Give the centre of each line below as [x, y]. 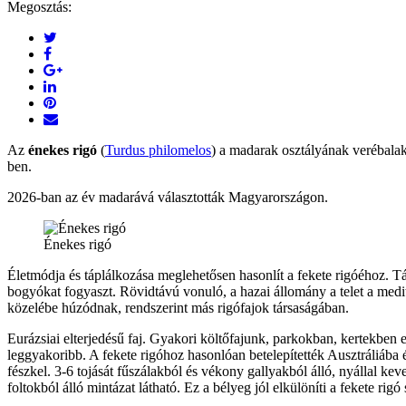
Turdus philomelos [158, 150]
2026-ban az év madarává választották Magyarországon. [168, 197]
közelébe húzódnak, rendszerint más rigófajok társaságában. [178, 307]
